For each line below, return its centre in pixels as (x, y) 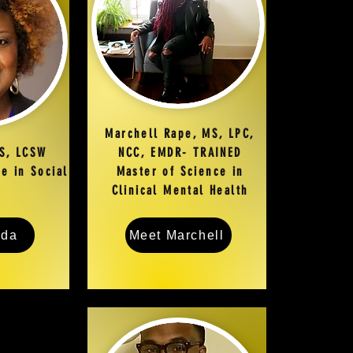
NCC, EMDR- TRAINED (180, 152)
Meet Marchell (176, 235)
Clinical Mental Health (180, 190)
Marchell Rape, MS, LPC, (180, 134)
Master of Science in (180, 171)
